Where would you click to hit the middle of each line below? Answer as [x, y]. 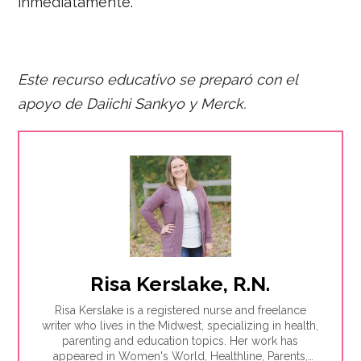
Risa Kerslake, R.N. [180, 283]
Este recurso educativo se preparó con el [158, 79]
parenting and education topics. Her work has [180, 340]
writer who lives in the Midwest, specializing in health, [180, 325]
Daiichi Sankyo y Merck [163, 103]
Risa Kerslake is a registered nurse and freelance [180, 310]
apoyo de [50, 103]
